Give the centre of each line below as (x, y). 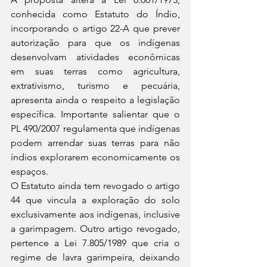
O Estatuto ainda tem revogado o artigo (95, 186)
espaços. (30, 171)
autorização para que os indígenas (95, 43)
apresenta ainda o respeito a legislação (95, 100)
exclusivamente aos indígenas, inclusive (95, 214)
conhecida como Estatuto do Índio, (95, 14)
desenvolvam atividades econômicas (95, 57)
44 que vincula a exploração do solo (95, 200)
